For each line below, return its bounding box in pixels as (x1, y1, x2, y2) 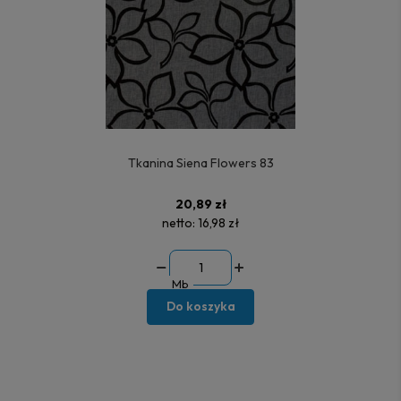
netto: (161, 215, 198, 232)
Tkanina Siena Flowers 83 (127, 155, 274, 172)
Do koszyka (166, 298, 235, 315)
